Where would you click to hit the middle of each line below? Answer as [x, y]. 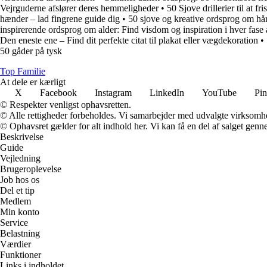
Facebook [58, 93]
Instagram [113, 93]
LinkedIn [167, 93]
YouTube [219, 93]
